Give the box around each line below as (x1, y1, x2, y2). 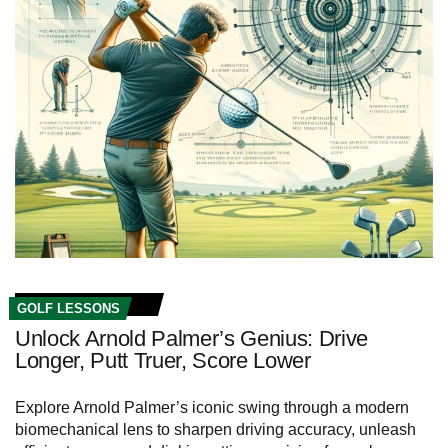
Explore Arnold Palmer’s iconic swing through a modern (15, 398, 409, 416)
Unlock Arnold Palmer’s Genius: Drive (15, 325, 369, 351)
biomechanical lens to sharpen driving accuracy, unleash (15, 420, 416, 438)
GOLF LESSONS (17, 300, 120, 316)
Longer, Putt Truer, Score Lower (15, 347, 311, 373)
